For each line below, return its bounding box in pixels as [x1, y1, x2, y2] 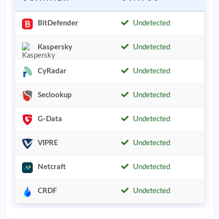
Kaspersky [37, 44, 72, 51]
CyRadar [37, 67, 66, 75]
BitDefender [37, 20, 78, 27]
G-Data [37, 115, 62, 123]
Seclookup [37, 91, 72, 99]
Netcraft [37, 163, 66, 171]
